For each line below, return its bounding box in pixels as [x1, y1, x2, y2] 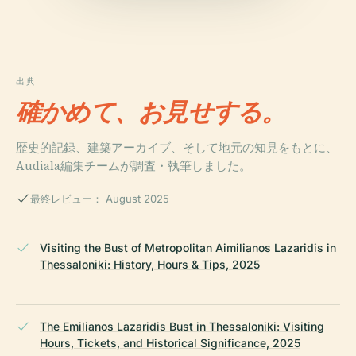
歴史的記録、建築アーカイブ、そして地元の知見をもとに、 [16, 139, 338, 157]
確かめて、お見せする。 [16, 96, 286, 128]
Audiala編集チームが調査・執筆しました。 [16, 157, 251, 175]
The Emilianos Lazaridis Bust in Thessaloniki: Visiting [40, 319, 324, 334]
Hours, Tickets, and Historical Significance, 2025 [40, 336, 300, 350]
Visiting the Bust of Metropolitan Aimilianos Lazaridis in [40, 241, 336, 255]
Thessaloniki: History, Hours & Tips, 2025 [40, 257, 260, 272]
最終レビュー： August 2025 [30, 192, 169, 206]
